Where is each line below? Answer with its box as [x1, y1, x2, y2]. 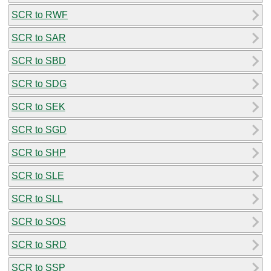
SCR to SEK [11, 101, 65, 112]
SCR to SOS [11, 216, 66, 227]
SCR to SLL [11, 193, 63, 204]
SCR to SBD [11, 55, 66, 66]
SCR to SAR [11, 32, 66, 43]
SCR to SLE [11, 170, 64, 181]
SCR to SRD [11, 239, 67, 250]
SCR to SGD [11, 124, 67, 135]
